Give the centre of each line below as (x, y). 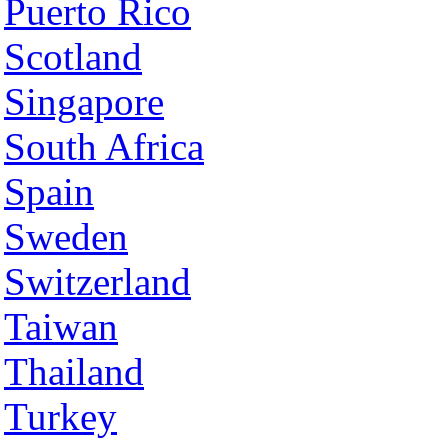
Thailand (74, 371)
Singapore (84, 101)
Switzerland (97, 281)
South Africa (104, 146)
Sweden (66, 236)
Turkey (60, 416)
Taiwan (61, 326)
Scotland (73, 56)
